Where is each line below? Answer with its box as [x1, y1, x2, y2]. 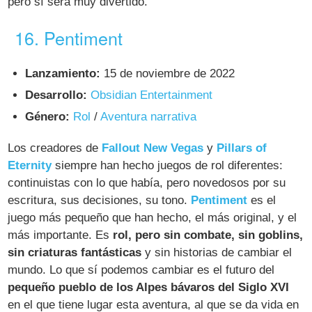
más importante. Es [8, 228, 114, 242]
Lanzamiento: [25, 66, 101, 80]
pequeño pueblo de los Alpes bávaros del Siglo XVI [8, 280, 290, 294]
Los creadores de [8, 141, 102, 155]
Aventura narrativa [100, 109, 197, 123]
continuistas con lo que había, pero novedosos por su [8, 175, 286, 189]
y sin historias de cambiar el [141, 245, 292, 259]
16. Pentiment [15, 24, 123, 50]
